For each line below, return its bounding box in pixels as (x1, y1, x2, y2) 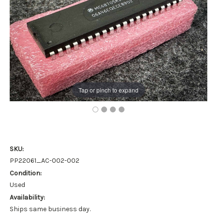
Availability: (10, 193, 45, 201)
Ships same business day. (10, 204, 91, 213)
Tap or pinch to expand (78, 85, 139, 94)
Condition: (10, 169, 42, 177)
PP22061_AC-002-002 (10, 156, 79, 165)
